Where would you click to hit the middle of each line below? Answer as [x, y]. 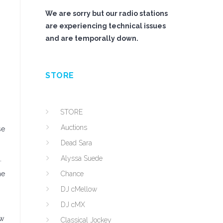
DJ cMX [73, 205]
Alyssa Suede [82, 158]
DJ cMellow [79, 189]
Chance [72, 174]
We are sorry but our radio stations [107, 13]
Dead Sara [76, 143]
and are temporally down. [92, 38]
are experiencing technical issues [106, 26]
